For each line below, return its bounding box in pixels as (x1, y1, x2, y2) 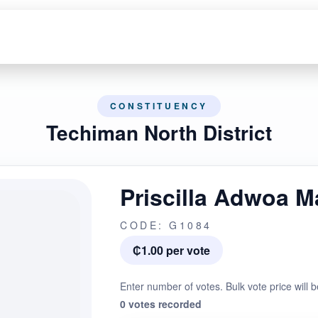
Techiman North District (46, 118, 272, 147)
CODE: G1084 (120, 218, 212, 232)
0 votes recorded (120, 297, 202, 311)
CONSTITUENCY (109, 99, 209, 112)
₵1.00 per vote (133, 242, 210, 258)
